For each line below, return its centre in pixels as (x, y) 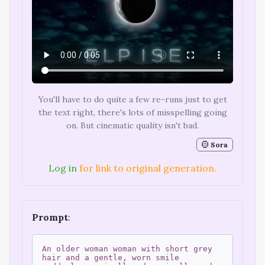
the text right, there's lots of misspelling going (132, 112)
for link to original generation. (147, 168)
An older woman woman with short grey (127, 249)
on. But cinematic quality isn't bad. (132, 125)
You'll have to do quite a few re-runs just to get (132, 99)
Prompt (50, 217)
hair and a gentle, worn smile (111, 258)
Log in (63, 168)
